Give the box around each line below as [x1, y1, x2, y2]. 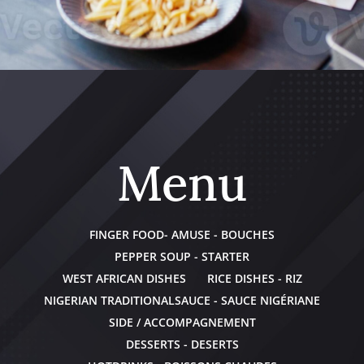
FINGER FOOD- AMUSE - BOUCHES [89, 226, 275, 242]
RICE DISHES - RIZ [206, 270, 302, 286]
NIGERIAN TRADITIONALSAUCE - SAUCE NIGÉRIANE [44, 292, 320, 308]
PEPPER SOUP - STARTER [115, 248, 249, 264]
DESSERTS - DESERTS [125, 336, 239, 352]
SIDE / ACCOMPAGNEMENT [108, 314, 256, 330]
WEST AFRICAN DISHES [62, 270, 186, 286]
